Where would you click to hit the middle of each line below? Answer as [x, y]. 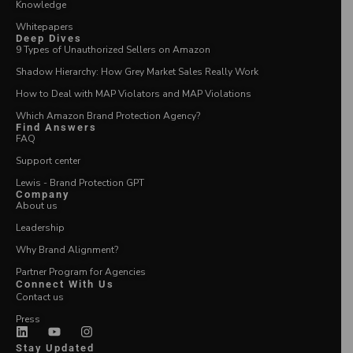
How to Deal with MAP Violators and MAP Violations [134, 93]
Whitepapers [45, 26]
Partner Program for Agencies [81, 271]
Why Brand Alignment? [67, 249]
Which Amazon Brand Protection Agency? [108, 115]
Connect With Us [65, 284]
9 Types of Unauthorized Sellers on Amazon [113, 49]
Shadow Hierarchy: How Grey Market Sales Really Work [137, 71]
